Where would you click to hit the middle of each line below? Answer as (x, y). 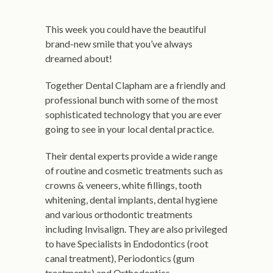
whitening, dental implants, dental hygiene (131, 200)
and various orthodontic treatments (119, 214)
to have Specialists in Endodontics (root (127, 243)
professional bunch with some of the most (132, 100)
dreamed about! (79, 58)
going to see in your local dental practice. (129, 129)
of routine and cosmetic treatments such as (134, 170)
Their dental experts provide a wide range (131, 156)
